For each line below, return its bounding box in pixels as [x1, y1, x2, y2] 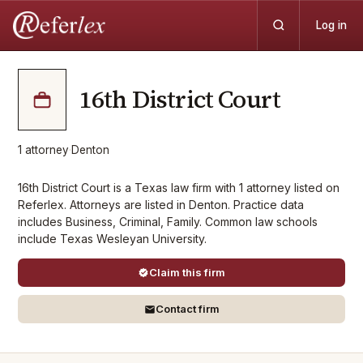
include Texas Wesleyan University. [18, 232, 207, 246]
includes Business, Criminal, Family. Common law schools [18, 215, 318, 228]
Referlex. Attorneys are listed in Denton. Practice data [18, 198, 304, 211]
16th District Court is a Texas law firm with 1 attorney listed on [18, 181, 340, 194]
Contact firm [155, 302, 220, 315]
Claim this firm [149, 266, 225, 279]
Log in [316, 19, 347, 32]
